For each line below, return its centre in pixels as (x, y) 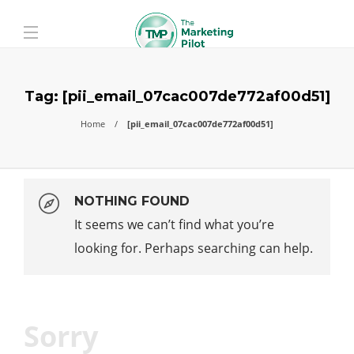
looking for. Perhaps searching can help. (194, 248)
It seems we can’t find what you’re (174, 224)
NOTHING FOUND (132, 201)
